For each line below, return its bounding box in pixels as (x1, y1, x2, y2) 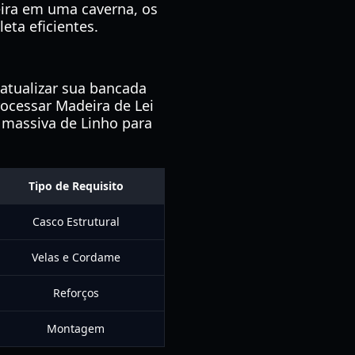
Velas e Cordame (31, 250, 120, 265)
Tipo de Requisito (28, 178, 124, 193)
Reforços (52, 285, 99, 300)
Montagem (47, 321, 105, 336)
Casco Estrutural (32, 214, 120, 229)
